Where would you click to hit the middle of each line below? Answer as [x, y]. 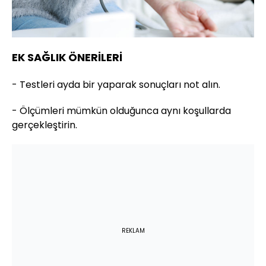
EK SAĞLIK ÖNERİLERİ [67, 58]
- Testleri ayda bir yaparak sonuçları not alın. [116, 85]
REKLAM [133, 231]
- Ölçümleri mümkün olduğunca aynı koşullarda [121, 111]
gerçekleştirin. [45, 125]
